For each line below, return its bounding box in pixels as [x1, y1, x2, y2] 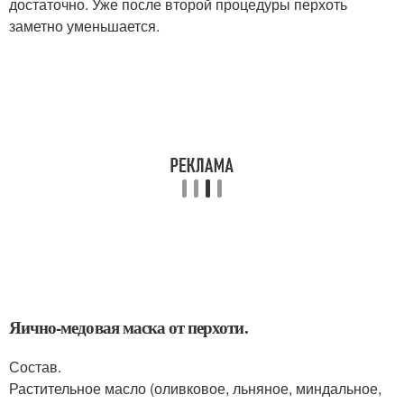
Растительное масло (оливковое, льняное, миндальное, [9, 378, 381, 399]
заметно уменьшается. [9, 15, 160, 36]
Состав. [9, 356, 61, 377]
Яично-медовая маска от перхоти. [9, 315, 248, 339]
